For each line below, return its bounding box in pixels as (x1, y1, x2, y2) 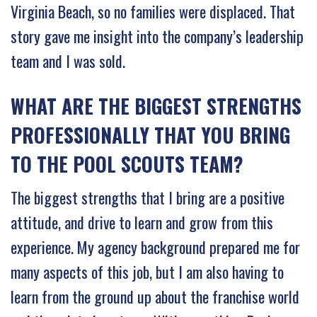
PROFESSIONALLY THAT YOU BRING (11, 120, 290, 149)
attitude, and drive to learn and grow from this (11, 210, 273, 234)
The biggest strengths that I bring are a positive (11, 185, 284, 209)
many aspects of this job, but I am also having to (11, 260, 284, 283)
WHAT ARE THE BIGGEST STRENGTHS (11, 91, 301, 120)
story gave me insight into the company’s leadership (11, 24, 304, 47)
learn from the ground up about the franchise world (11, 284, 299, 308)
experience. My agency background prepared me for (11, 235, 300, 258)
